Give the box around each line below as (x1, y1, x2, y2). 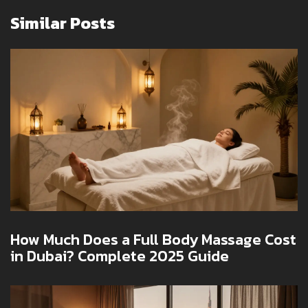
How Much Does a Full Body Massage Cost (10, 228, 296, 251)
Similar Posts (10, 11, 115, 36)
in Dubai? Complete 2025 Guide (10, 244, 229, 267)
